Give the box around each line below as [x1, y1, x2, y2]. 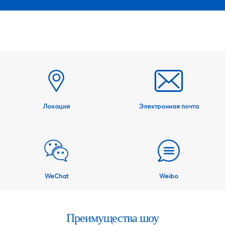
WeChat [44, 172, 68, 180]
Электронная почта [139, 102, 199, 110]
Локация [43, 102, 70, 110]
